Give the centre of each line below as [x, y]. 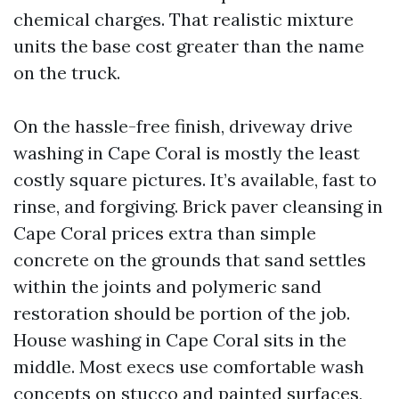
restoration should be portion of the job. [182, 313]
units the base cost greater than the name [189, 46]
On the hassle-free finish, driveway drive [183, 126]
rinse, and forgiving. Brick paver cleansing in [198, 206]
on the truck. [67, 73]
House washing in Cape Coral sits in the [180, 340]
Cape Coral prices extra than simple [165, 233]
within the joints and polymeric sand [167, 286]
